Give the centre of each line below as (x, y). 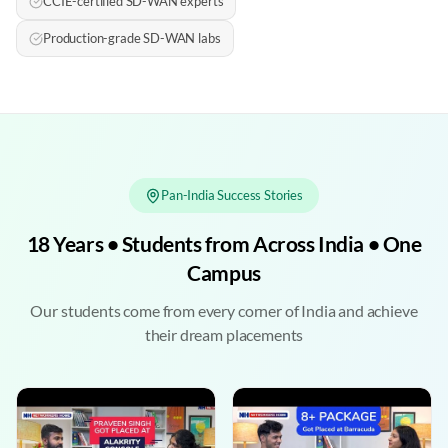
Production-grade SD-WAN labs (132, 38)
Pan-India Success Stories (232, 195)
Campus (224, 272)
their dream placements (224, 334)
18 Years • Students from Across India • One (224, 243)
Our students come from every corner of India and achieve (224, 310)
